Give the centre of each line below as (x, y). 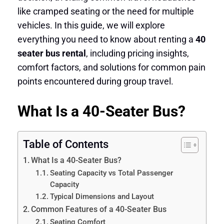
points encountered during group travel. (95, 81)
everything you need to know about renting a (106, 39)
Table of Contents (65, 144)
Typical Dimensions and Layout (102, 196)
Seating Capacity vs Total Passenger (112, 173)
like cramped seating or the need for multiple (105, 11)
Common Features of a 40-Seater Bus (98, 209)
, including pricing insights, (137, 53)
